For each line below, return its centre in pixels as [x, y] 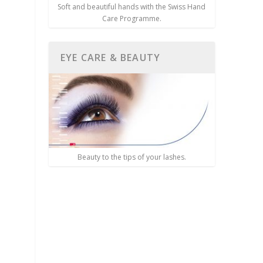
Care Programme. [131, 18]
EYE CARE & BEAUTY [110, 57]
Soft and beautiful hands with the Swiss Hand [132, 6]
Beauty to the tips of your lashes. [131, 157]
